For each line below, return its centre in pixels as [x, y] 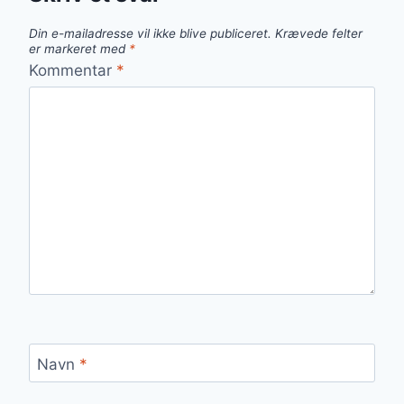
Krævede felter [319, 34]
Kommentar [73, 70]
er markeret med [79, 49]
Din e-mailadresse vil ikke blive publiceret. [150, 34]
